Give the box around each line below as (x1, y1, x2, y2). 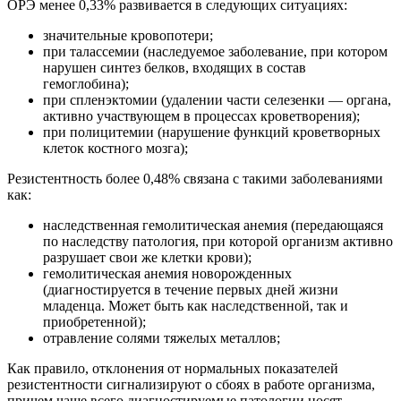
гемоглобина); (43, 76, 129, 92)
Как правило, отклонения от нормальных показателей (7, 361, 338, 377)
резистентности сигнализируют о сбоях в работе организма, (7, 377, 375, 393)
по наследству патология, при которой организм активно (43, 234, 393, 250)
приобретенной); (43, 314, 146, 330)
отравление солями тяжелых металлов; (43, 330, 280, 346)
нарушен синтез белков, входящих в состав (43, 60, 306, 76)
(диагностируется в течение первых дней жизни (43, 282, 338, 298)
